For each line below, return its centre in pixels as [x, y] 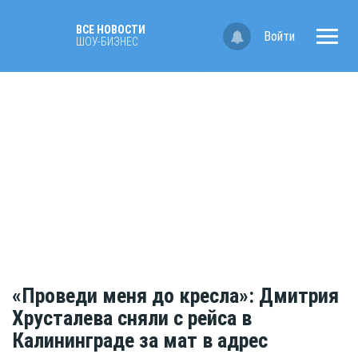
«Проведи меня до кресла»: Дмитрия [175, 296]
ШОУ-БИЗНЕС [107, 42]
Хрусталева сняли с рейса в [132, 318]
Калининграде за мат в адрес [140, 341]
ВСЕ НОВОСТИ [111, 30]
